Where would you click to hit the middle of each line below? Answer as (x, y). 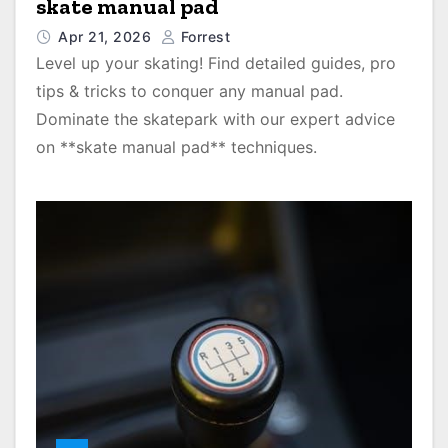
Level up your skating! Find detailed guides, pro (216, 63)
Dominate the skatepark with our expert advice (215, 119)
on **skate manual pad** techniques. (176, 147)
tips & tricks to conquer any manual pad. (189, 91)
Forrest (203, 36)
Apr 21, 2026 (107, 36)
